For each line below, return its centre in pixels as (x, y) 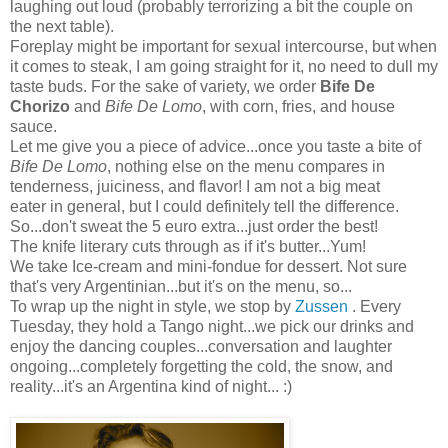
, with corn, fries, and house (298, 106)
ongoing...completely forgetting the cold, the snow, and (201, 366)
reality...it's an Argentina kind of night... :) (151, 386)
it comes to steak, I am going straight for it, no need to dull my (224, 66)
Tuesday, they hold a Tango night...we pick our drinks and (212, 326)
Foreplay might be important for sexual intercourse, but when (223, 46)
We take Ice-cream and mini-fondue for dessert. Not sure (208, 266)
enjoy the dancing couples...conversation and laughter (201, 346)
